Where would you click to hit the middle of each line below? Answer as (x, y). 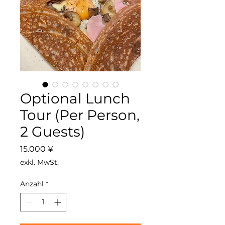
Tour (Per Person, (80, 115)
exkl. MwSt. (39, 162)
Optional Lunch (75, 98)
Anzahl (32, 184)
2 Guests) (52, 132)
